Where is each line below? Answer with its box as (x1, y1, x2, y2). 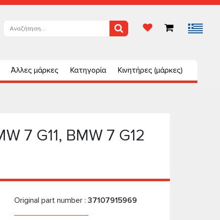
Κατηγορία (70, 65, 106, 75)
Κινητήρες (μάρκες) (118, 65, 183, 75)
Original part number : (14, 195, 88, 205)
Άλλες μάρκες (11, 65, 58, 75)
